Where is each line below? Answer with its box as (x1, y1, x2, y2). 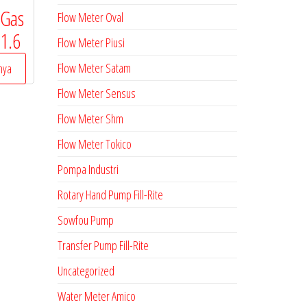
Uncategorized (57, 262, 114, 279)
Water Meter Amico (57, 288, 136, 304)
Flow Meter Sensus (57, 85, 136, 101)
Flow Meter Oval (57, 9, 123, 25)
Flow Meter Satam (57, 60, 131, 76)
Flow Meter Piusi (57, 34, 125, 51)
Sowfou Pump (57, 212, 114, 228)
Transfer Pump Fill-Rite (57, 237, 149, 254)
